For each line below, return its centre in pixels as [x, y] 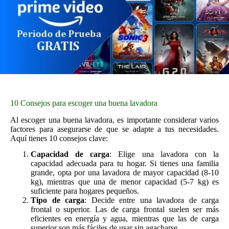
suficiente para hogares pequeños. [85, 191]
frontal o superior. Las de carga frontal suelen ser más [125, 209]
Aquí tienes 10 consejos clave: [59, 139]
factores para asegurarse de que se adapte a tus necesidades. [114, 129]
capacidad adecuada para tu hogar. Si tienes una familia [125, 163]
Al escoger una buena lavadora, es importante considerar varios [114, 120]
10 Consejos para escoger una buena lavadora [84, 103]
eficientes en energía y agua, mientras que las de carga [125, 218]
